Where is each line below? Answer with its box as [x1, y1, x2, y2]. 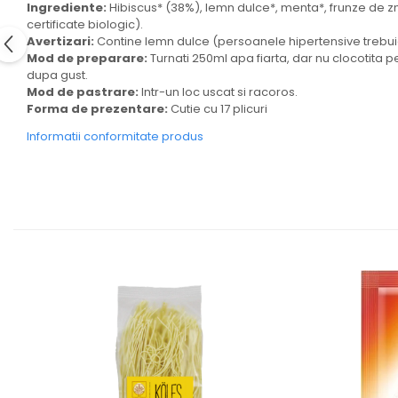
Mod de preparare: [27, 50, 147, 67]
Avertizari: [27, 33, 94, 50]
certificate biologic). [27, 16, 143, 33]
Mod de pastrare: [27, 84, 139, 100]
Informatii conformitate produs [27, 128, 203, 145]
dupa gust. [27, 67, 88, 84]
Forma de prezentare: [27, 100, 168, 117]
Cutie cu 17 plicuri [168, 100, 267, 117]
